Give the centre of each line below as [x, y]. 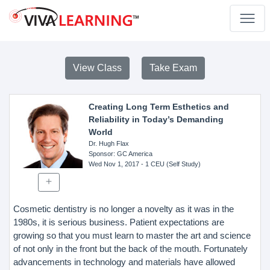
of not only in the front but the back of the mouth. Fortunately [130, 248]
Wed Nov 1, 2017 [114, 164]
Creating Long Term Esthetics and [159, 107]
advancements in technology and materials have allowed [124, 262]
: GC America [133, 154]
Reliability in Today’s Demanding [156, 119]
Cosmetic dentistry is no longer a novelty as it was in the [124, 209]
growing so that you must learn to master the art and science [132, 235]
